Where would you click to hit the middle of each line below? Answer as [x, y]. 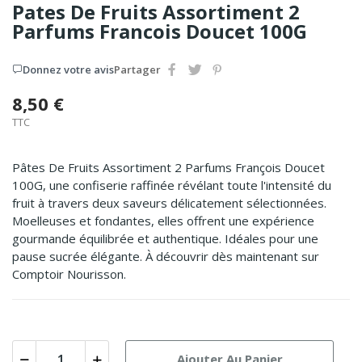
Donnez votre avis [68, 69]
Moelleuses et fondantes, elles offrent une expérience [163, 220]
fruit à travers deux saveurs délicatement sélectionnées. [169, 202]
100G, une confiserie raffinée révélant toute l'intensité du [172, 185]
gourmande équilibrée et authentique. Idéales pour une [165, 238]
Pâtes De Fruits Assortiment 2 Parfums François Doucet [168, 167]
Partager [137, 69]
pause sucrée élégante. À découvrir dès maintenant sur [166, 256]
